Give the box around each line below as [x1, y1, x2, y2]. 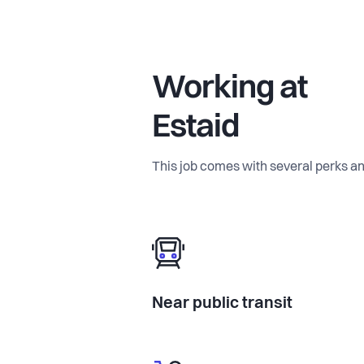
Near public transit [152, 295, 292, 312]
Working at [152, 72, 307, 106]
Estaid [152, 111, 239, 145]
